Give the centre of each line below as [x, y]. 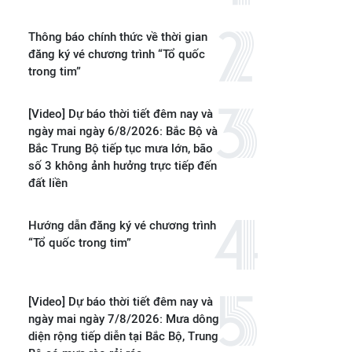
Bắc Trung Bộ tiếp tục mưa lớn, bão [121, 148]
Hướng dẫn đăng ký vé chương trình [122, 225]
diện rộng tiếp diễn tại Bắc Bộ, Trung [123, 336]
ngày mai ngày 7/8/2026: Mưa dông [124, 319]
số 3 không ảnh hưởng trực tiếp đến [123, 166]
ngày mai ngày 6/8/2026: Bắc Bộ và [123, 131]
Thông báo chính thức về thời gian [118, 37]
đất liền [48, 183]
